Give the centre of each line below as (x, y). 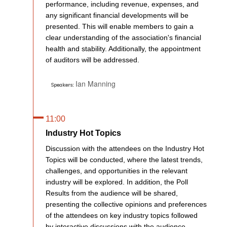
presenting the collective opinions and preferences (126, 204)
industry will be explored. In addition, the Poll (117, 182)
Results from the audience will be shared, (112, 193)
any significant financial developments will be (117, 15)
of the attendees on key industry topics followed (122, 215)
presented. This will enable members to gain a (120, 26)
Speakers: (62, 85)
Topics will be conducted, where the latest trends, (124, 159)
